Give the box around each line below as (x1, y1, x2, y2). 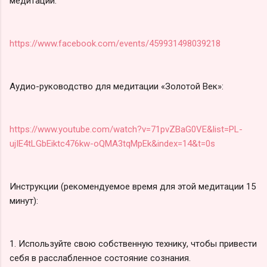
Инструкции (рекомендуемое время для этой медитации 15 (10, 181, 256, 192)
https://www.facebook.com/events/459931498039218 (10, 38, 221, 49)
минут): (10, 195, 38, 206)
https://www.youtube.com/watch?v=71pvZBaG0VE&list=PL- (10, 123, 243, 135)
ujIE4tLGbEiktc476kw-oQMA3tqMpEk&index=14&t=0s (10, 138, 215, 149)
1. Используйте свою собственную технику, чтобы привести (10, 238, 257, 249)
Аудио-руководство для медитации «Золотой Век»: (10, 80, 223, 92)
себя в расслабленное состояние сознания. (10, 252, 191, 263)
